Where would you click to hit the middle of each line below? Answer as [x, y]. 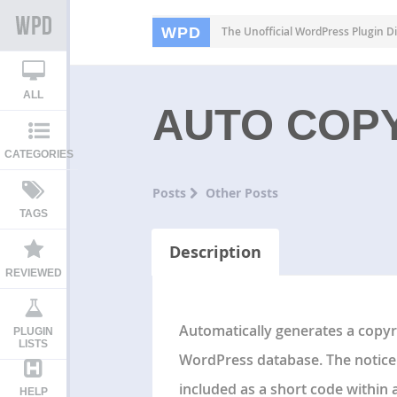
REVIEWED [33, 273]
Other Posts [241, 192]
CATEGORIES [39, 154]
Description [215, 252]
